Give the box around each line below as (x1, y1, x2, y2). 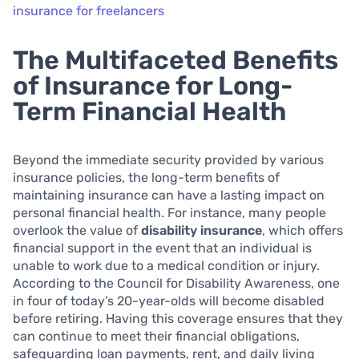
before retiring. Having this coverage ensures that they (13, 311, 343, 327)
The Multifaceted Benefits (13, 45, 338, 76)
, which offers (262, 223, 343, 239)
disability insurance (141, 223, 262, 239)
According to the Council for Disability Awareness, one (13, 276, 340, 292)
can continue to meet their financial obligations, (13, 329, 300, 345)
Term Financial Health (13, 96, 286, 127)
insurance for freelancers (13, 3, 164, 19)
